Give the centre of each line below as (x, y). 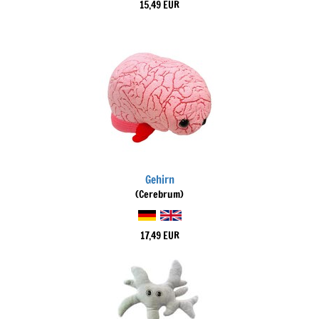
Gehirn (159, 180)
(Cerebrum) (159, 194)
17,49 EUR (159, 236)
